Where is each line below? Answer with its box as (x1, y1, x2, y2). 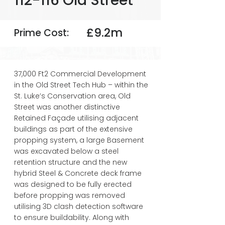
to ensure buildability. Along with (14, 212, 129, 222)
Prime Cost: (14, 26, 69, 40)
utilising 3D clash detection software (14, 201, 143, 211)
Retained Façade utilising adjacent (14, 113, 139, 123)
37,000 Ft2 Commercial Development (14, 69, 146, 79)
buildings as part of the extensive (14, 124, 133, 134)
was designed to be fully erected (14, 179, 132, 189)
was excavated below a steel (14, 146, 119, 156)
